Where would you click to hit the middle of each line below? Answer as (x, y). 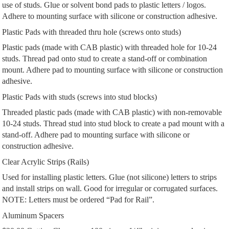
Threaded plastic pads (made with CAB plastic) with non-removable (112, 112)
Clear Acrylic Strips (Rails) (46, 162)
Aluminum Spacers (33, 215)
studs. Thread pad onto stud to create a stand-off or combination (105, 58)
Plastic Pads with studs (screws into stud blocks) (80, 97)
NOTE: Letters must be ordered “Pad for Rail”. (78, 199)
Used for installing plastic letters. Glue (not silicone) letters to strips (110, 177)
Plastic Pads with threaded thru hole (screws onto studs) (92, 32)
